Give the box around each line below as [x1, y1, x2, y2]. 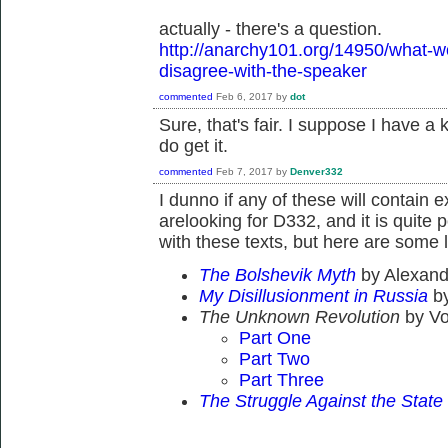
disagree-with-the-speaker [159, 61, 367, 82]
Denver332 [290, 165, 343, 177]
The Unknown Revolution [199, 307, 405, 328]
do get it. [159, 136, 228, 157]
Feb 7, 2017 [216, 165, 273, 177]
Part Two [239, 349, 310, 370]
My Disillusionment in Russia [199, 286, 428, 307]
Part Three [239, 370, 324, 391]
